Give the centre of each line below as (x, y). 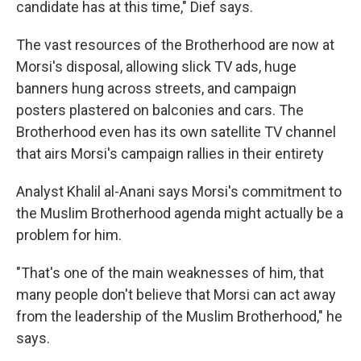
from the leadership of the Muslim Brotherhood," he (179, 317)
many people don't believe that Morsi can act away (176, 295)
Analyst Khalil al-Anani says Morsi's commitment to (179, 192)
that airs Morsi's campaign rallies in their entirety (170, 154)
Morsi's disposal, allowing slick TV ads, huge (156, 67)
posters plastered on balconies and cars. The (160, 110)
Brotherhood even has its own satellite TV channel (176, 132)
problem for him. (69, 235)
